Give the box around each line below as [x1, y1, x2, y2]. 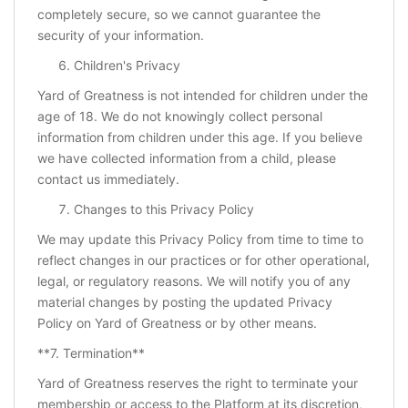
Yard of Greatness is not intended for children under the [37, 87, 368, 104]
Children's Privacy [74, 57, 180, 74]
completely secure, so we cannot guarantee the [37, 6, 321, 23]
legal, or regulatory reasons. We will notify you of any [37, 273, 351, 290]
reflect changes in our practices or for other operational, [37, 252, 370, 269]
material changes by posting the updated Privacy [37, 294, 332, 311]
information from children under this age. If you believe [37, 129, 362, 146]
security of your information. [37, 27, 204, 44]
